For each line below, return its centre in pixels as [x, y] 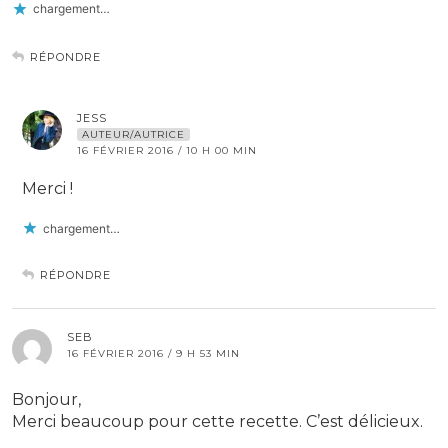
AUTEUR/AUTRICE [133, 135]
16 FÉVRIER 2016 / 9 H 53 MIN [153, 354]
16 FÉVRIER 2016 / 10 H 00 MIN [167, 151]
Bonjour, [46, 400]
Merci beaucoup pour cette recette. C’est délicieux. [217, 422]
